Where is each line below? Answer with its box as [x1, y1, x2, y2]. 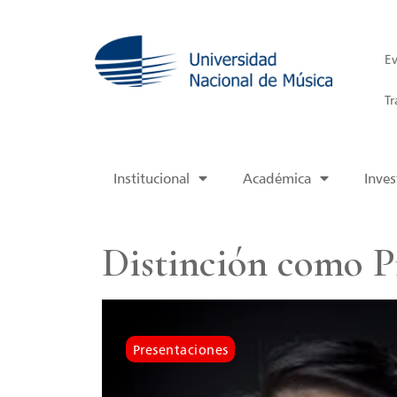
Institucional [113, 168, 190, 187]
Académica [242, 168, 311, 187]
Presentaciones [132, 340, 229, 358]
